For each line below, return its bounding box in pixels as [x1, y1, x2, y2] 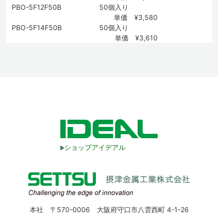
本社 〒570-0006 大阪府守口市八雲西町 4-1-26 [29, 205, 189, 214]
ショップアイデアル [64, 143, 126, 151]
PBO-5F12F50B [12, 3, 61, 11]
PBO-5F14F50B [12, 23, 62, 32]
